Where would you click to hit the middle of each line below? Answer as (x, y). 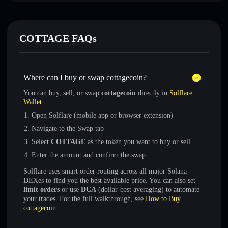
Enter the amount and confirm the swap (89, 155)
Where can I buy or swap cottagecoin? (85, 78)
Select (41, 142)
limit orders (41, 190)
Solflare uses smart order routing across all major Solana (105, 171)
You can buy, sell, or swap (62, 93)
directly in (153, 93)
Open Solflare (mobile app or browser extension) (102, 115)
